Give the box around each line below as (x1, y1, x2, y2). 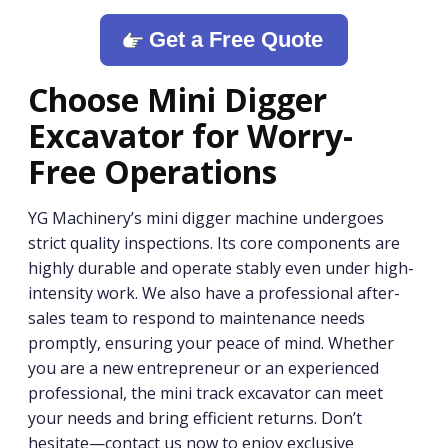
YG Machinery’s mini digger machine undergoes (28, 207, 384, 229)
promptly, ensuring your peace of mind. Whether (28, 332, 394, 354)
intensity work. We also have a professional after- (28, 282, 400, 304)
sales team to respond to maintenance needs (28, 307, 365, 329)
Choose (28, 78, 139, 121)
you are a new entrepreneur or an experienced (28, 357, 379, 379)
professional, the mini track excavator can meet (28, 382, 383, 404)
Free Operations (28, 150, 277, 193)
